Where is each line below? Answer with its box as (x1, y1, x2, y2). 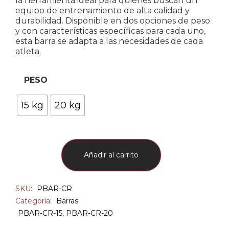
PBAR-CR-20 (66, 209, 113, 218)
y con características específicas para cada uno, (15, 26, 205, 36)
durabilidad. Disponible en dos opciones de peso (15, 15, 210, 26)
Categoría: (15, 196, 54, 206)
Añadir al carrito (84, 150, 139, 160)
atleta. (15, 46, 41, 56)
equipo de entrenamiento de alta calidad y (15, 5, 190, 15)
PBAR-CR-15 (18, 209, 62, 218)
